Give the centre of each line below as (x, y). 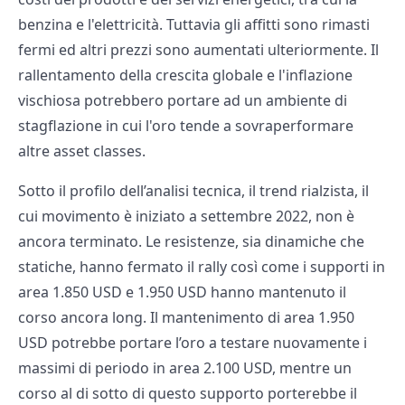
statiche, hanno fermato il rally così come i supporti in (202, 267)
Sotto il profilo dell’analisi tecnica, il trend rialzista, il (193, 191)
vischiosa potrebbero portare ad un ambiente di (183, 101)
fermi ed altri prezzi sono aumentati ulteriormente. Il (198, 50)
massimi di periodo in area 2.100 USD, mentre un (185, 368)
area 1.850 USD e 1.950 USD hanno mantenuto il (182, 292)
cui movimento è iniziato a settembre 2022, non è (186, 217)
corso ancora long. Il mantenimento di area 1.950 (186, 318)
